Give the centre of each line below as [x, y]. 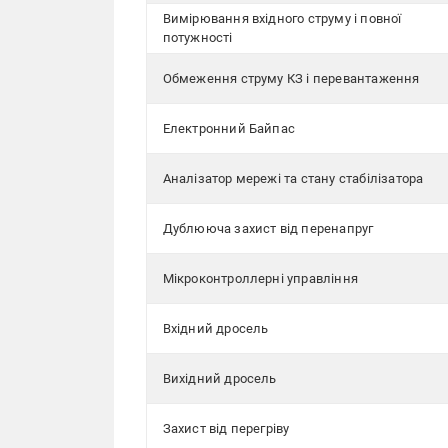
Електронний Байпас [229, 128]
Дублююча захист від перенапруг [268, 228]
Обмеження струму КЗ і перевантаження [291, 78]
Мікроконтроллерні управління [260, 278]
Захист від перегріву [226, 428]
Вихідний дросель [219, 378]
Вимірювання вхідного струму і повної [282, 18]
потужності [197, 37]
